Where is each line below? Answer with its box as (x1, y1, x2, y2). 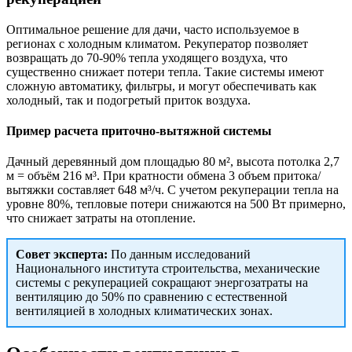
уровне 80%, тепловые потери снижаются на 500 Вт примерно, (6, 197, 346, 211)
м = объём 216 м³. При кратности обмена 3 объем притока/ (6, 169, 321, 183)
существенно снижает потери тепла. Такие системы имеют (6, 64, 324, 79)
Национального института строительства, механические (16, 262, 320, 276)
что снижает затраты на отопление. (6, 211, 196, 225)
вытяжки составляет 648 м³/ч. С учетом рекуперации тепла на (6, 183, 339, 197)
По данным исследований (108, 247, 251, 262)
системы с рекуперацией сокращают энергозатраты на (16, 276, 308, 290)
